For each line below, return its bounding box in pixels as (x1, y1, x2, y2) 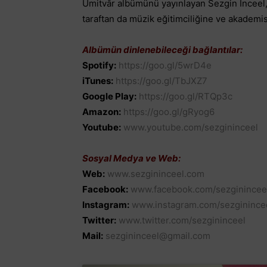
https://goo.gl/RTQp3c (139, 90, 232, 102)
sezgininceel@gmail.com (105, 229, 210, 241)
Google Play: (82, 90, 136, 102)
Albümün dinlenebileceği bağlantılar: (82, 44, 243, 55)
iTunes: (82, 74, 113, 86)
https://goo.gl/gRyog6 (123, 105, 215, 117)
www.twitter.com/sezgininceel (119, 214, 246, 226)
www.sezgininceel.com (107, 167, 204, 179)
